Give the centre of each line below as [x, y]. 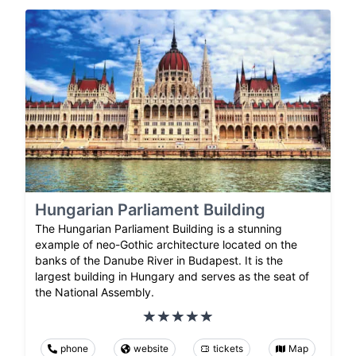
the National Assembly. [95, 292]
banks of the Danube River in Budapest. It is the [159, 261]
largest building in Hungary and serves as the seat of [172, 277]
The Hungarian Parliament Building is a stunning [159, 229]
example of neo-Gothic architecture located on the [166, 245]
